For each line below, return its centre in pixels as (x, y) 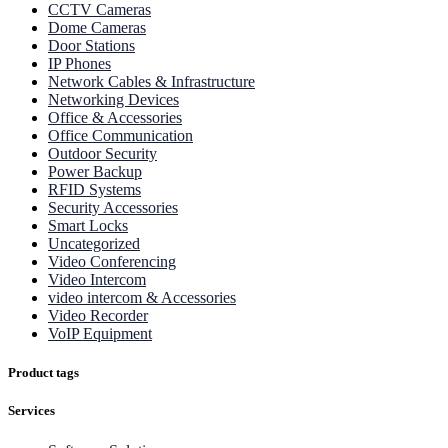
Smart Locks (88, 226)
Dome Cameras (97, 28)
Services (31, 411)
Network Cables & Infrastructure (151, 82)
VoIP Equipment (100, 334)
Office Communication (120, 136)
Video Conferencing (112, 262)
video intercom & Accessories (142, 298)
